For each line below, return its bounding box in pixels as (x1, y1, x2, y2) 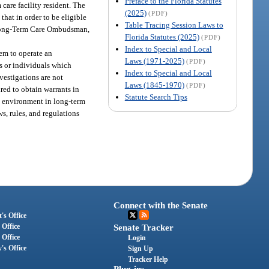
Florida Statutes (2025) (124, 32, 199, 41)
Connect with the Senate (113, 201, 208, 211)
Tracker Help (128, 255, 169, 264)
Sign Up (128, 244, 154, 253)
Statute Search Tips (124, 92, 187, 101)
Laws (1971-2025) (124, 56, 184, 65)
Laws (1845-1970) (124, 80, 184, 89)
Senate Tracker (113, 223, 174, 233)
